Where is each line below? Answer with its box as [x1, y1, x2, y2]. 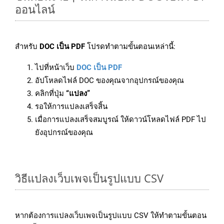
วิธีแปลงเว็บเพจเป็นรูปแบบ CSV [15, 170, 163, 186]
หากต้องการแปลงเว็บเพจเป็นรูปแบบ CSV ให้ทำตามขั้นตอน [15, 211, 206, 220]
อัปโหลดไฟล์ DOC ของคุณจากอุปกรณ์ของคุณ [35, 76, 184, 85]
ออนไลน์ [15, 1, 55, 17]
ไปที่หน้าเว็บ [35, 63, 76, 72]
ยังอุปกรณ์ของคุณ [35, 128, 93, 137]
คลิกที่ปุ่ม [35, 89, 66, 98]
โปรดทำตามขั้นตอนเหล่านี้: [85, 42, 175, 51]
